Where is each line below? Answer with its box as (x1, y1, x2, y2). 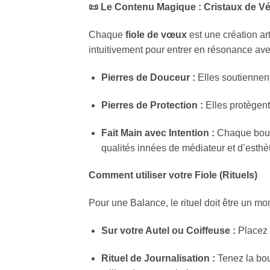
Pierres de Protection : (101, 99, 203, 110)
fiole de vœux (125, 30, 187, 40)
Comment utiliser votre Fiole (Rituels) (89, 170, 257, 181)
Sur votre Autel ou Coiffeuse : (101, 225, 236, 236)
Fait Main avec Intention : (101, 127, 215, 138)
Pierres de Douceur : (101, 72, 195, 83)
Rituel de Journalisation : (101, 253, 215, 263)
